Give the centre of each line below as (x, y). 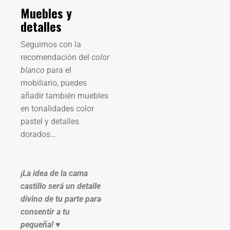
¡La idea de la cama (54, 173)
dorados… (39, 134)
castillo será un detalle (61, 186)
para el (58, 70)
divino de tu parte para (61, 199)
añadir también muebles (64, 95)
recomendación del (56, 57)
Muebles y (46, 13)
